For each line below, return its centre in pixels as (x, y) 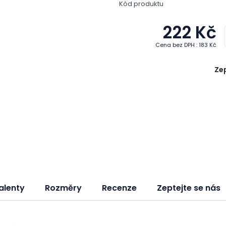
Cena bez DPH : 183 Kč (186, 45)
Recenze (119, 188)
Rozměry (63, 188)
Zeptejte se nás (189, 188)
